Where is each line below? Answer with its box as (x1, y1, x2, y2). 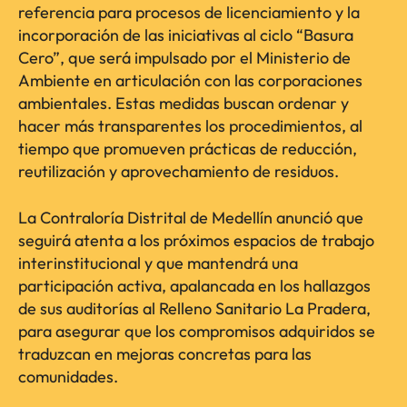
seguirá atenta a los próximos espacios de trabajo (18, 230, 374, 252)
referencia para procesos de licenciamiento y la (18, 2, 360, 24)
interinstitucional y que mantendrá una (18, 253, 298, 274)
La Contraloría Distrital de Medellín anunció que (18, 207, 363, 229)
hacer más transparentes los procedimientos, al (18, 115, 362, 137)
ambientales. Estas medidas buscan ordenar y (18, 93, 349, 114)
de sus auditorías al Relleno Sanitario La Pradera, (18, 298, 371, 320)
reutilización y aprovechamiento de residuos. (18, 161, 339, 183)
